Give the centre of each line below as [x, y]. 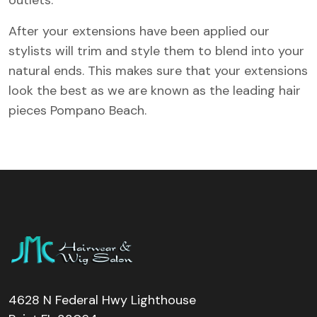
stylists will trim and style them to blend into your [156, 51]
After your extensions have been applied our [139, 31]
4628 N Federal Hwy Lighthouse [102, 300]
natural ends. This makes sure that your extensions [158, 70]
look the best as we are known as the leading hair [155, 90]
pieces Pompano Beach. [77, 110]
